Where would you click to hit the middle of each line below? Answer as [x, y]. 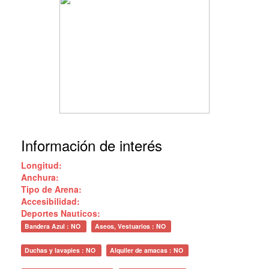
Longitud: [41, 165]
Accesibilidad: [50, 201]
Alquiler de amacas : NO [147, 250]
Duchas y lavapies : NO [61, 250]
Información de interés [92, 145]
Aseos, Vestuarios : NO [131, 226]
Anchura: [40, 177]
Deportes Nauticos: [61, 213]
